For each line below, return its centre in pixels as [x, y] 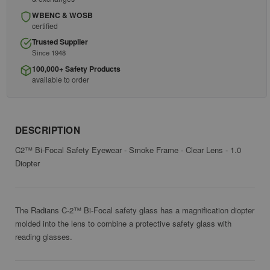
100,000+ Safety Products [76, 68]
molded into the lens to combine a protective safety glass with [123, 224]
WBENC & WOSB [62, 15]
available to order [61, 79]
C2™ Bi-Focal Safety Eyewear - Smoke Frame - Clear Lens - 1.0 [128, 150]
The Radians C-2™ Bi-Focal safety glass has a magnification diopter [135, 210]
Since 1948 [49, 53]
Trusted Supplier [60, 42]
